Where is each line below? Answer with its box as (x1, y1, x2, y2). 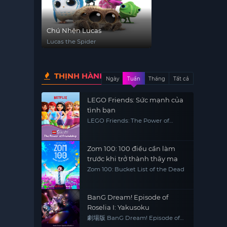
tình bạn (87, 106, 116, 114)
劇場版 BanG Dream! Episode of (87, 214, 180, 221)
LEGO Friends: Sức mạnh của (87, 96, 184, 104)
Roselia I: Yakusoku (87, 203, 150, 211)
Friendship (87, 124, 120, 131)
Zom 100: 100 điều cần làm (87, 144, 176, 153)
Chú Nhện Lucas (47, 26, 102, 34)
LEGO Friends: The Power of (87, 117, 170, 124)
